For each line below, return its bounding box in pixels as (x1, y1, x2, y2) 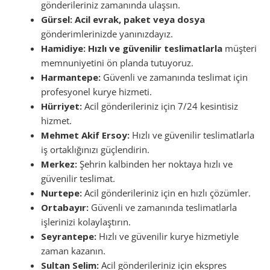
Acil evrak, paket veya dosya (75, 13, 206, 25)
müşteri (222, 42, 257, 54)
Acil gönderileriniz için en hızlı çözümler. (82, 186, 251, 199)
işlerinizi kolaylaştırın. (41, 215, 131, 228)
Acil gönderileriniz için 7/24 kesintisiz (82, 99, 239, 112)
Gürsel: (41, 13, 73, 25)
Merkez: (41, 157, 78, 170)
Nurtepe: (41, 186, 83, 199)
